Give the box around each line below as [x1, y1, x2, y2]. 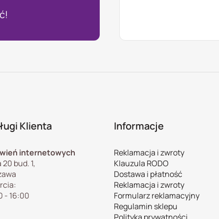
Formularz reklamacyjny [114, 190, 200, 201]
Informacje [114, 119, 164, 132]
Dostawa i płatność [114, 168, 183, 179]
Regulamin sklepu [114, 200, 178, 212]
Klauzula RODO [114, 157, 169, 169]
